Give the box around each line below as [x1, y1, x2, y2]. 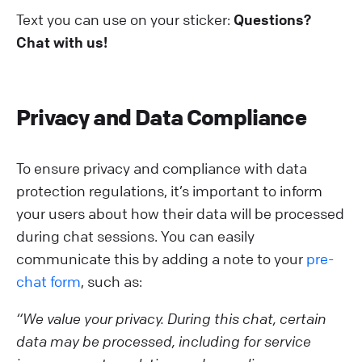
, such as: [81, 272, 142, 291]
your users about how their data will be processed [16, 204, 344, 223]
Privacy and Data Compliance [16, 104, 306, 132]
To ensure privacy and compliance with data [16, 159, 307, 178]
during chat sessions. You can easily [16, 227, 255, 246]
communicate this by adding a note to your [16, 250, 306, 268]
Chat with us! [16, 33, 107, 52]
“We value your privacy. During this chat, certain [16, 309, 326, 328]
